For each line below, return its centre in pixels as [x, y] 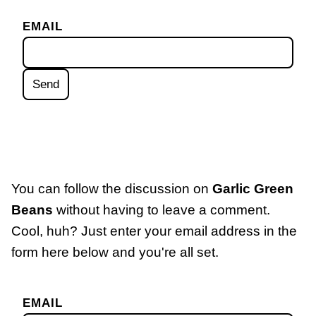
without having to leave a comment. [162, 209]
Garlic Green [253, 188]
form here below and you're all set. [115, 252]
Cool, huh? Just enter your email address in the [154, 231]
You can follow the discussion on [112, 188]
